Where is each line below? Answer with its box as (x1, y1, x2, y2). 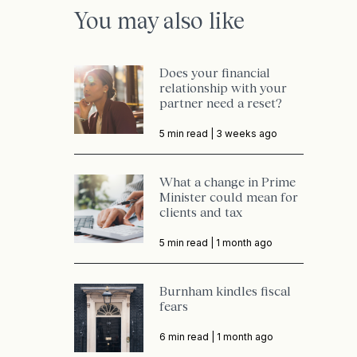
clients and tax (159, 205, 242, 219)
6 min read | (159, 331, 217, 343)
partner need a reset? (159, 96, 282, 110)
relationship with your (159, 80, 287, 95)
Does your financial (159, 65, 270, 80)
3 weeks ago (215, 127, 277, 139)
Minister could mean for (159, 190, 298, 204)
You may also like (74, 7, 245, 33)
